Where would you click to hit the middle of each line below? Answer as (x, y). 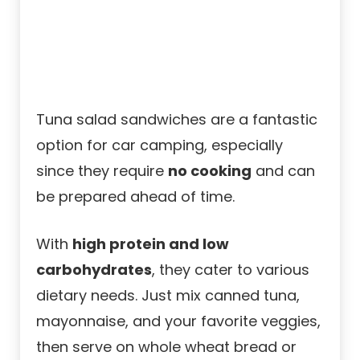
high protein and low (151, 244)
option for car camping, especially (160, 145)
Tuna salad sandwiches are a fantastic (177, 120)
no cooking (210, 171)
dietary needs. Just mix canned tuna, (168, 296)
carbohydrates (94, 270)
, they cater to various (231, 270)
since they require (102, 171)
